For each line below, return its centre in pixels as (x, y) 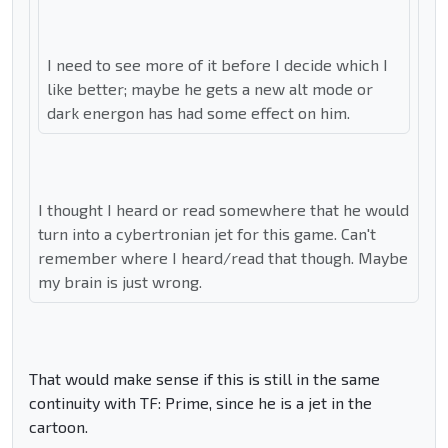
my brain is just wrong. (120, 282)
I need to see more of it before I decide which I (217, 65)
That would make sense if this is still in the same (204, 379)
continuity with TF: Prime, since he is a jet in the (200, 403)
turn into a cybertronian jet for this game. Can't (207, 234)
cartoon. (58, 427)
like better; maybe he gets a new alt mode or (210, 89)
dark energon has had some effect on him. (198, 113)
